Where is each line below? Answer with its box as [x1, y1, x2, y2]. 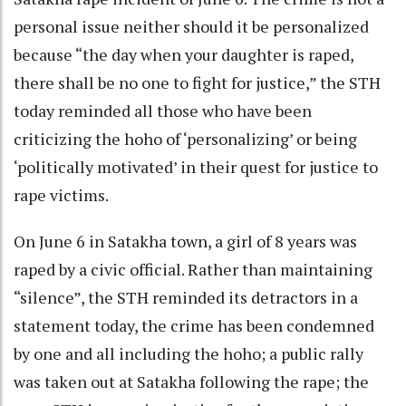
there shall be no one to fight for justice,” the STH [14, 71, 381, 93]
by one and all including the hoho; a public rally [14, 342, 363, 364]
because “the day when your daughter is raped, [14, 43, 353, 65]
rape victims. [14, 183, 111, 206]
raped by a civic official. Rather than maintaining [14, 257, 372, 280]
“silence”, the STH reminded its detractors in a [14, 285, 358, 308]
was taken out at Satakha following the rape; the [14, 370, 369, 392]
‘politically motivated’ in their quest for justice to [14, 155, 378, 178]
